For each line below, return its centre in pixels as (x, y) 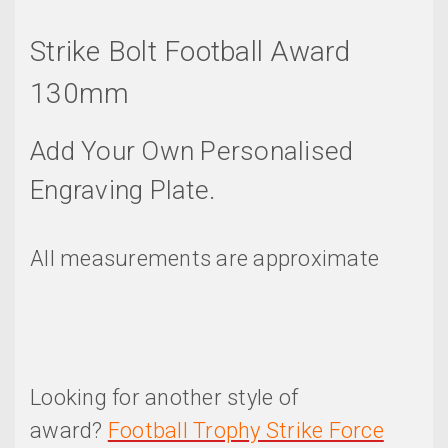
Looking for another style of (164, 398)
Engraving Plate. (126, 190)
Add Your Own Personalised (192, 151)
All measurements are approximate (204, 259)
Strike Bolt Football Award (190, 51)
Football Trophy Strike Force (245, 431)
